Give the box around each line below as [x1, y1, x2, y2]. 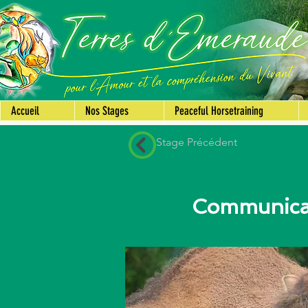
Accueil [11, 104, 39, 118]
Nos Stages [85, 104, 129, 118]
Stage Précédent [156, 135, 237, 148]
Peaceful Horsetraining [175, 104, 263, 118]
